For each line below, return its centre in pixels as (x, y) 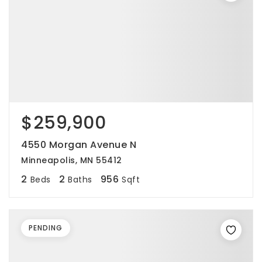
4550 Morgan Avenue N (79, 145)
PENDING (46, 228)
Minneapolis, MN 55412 (72, 160)
